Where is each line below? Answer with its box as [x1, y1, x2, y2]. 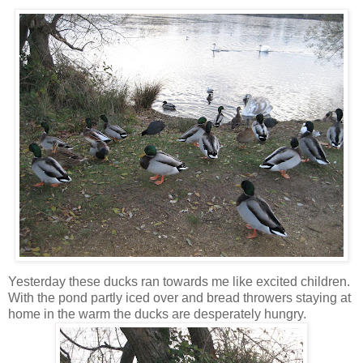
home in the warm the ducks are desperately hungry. [8, 306, 306, 321]
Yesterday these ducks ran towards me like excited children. [8, 274, 350, 288]
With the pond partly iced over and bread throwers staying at [8, 290, 351, 305]
